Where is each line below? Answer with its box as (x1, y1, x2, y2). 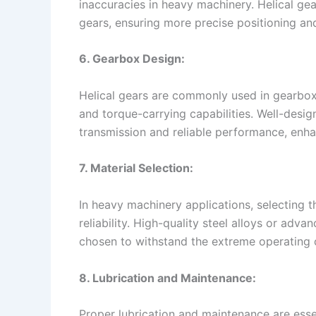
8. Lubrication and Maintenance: (79, 270, 256, 285)
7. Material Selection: (79, 161, 193, 176)
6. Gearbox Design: (79, 51, 185, 66)
